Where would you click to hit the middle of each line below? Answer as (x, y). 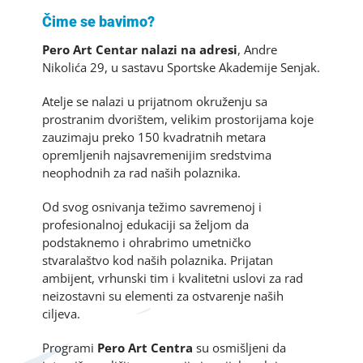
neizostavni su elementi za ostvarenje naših (163, 295)
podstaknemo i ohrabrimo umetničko (147, 242)
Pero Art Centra (145, 347)
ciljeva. (62, 313)
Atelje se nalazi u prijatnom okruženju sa (155, 101)
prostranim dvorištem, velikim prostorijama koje (178, 119)
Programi (70, 347)
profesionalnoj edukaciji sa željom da (146, 224)
